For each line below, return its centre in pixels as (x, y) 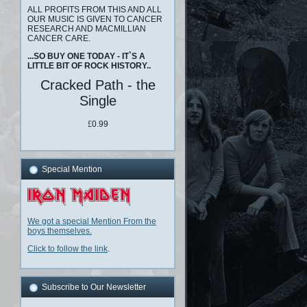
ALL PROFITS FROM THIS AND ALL (95, 9)
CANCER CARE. (59, 38)
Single (98, 100)
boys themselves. (60, 231)
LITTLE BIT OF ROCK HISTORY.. (89, 65)
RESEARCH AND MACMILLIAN (87, 28)
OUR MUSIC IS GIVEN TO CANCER (95, 19)
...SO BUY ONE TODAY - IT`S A (86, 56)
